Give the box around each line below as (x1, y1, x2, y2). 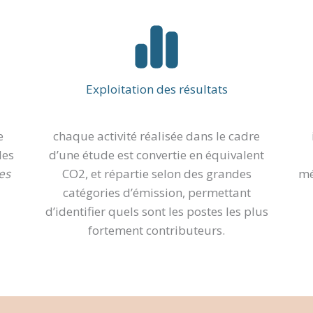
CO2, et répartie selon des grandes (61, 166, 252, 182)
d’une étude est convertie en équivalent (49, 147, 264, 163)
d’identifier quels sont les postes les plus (45, 203, 268, 220)
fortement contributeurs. (88, 222, 225, 239)
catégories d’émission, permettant (62, 184, 251, 201)
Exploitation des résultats (85, 81, 228, 98)
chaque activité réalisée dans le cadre (53, 128, 260, 145)
